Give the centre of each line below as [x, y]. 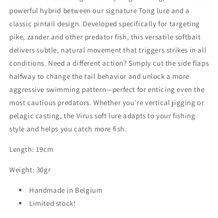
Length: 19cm [31, 149]
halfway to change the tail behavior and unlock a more [99, 76]
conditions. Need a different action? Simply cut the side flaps [109, 63]
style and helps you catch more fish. [68, 128]
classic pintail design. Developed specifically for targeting [105, 23]
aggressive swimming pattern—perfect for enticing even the [107, 89]
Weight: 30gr [30, 169]
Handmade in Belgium [66, 190]
